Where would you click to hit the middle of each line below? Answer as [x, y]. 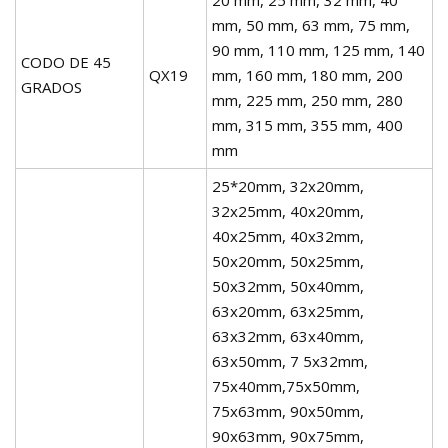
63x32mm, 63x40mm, [288, 335]
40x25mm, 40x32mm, [288, 235]
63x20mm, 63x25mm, [288, 310]
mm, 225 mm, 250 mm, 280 [307, 99]
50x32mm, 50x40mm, [288, 285]
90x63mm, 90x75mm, [288, 435]
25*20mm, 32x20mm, [288, 185]
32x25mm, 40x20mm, [288, 210]
